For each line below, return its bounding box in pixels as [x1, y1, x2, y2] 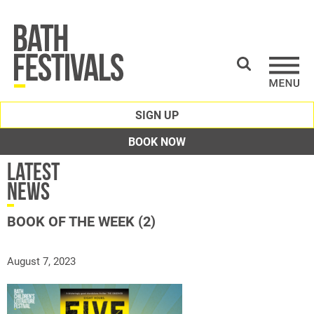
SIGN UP [135, 107, 179, 122]
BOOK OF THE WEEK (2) [7, 212, 156, 230]
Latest [7, 158, 60, 184]
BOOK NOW [128, 134, 186, 149]
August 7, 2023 [7, 254, 76, 268]
